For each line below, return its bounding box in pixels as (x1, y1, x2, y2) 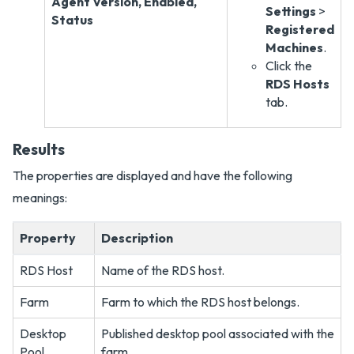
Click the (265, 58, 312, 73)
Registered (265, 21, 334, 37)
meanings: (13, 190, 67, 205)
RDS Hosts (265, 76, 330, 92)
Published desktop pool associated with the (101, 326, 334, 341)
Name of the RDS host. (101, 262, 224, 278)
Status (51, 12, 93, 28)
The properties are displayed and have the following (13, 168, 292, 183)
